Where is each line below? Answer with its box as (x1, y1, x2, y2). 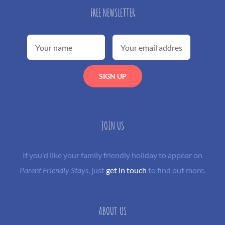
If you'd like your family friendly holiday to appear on (23, 150, 202, 160)
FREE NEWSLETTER (90, 6, 135, 20)
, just (88, 165, 106, 175)
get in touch (106, 165, 147, 175)
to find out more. (147, 165, 205, 175)
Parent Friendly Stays (20, 165, 88, 175)
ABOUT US (98, 204, 127, 218)
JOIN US (101, 119, 124, 133)
